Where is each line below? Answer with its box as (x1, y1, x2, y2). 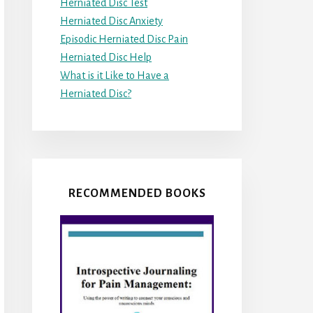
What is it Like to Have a (60, 69, 169, 81)
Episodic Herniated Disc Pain (60, 33, 188, 45)
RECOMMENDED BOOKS (68, 187, 206, 200)
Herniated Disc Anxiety (60, 15, 163, 27)
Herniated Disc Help (60, 51, 152, 63)
